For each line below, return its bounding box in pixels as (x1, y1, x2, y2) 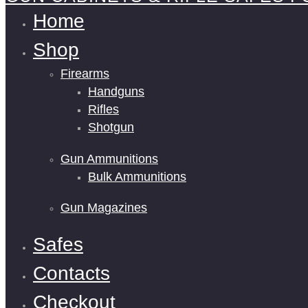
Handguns (88, 85, 144, 99)
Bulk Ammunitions (88, 169, 186, 184)
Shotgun (88, 120, 134, 135)
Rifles (88, 102, 119, 117)
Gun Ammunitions (60, 151, 158, 166)
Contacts (33, 262, 110, 284)
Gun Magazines (60, 201, 147, 215)
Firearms (60, 67, 109, 81)
